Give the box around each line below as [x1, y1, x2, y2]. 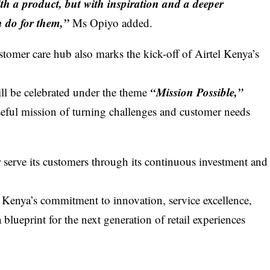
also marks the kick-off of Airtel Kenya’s [72, 45, 260, 61]
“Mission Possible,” [150, 83, 244, 100]
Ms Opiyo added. [72, 14, 153, 30]
